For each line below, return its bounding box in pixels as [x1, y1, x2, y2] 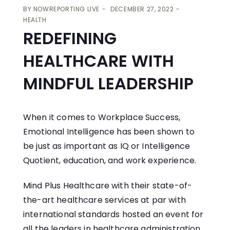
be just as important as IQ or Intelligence [23, 140, 190, 152]
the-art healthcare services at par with [23, 194, 186, 206]
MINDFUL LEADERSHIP [23, 72, 194, 95]
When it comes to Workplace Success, [23, 111, 181, 124]
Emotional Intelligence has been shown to [23, 126, 195, 138]
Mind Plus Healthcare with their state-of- [23, 179, 193, 191]
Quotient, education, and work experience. [23, 155, 197, 167]
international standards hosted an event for [23, 208, 204, 220]
